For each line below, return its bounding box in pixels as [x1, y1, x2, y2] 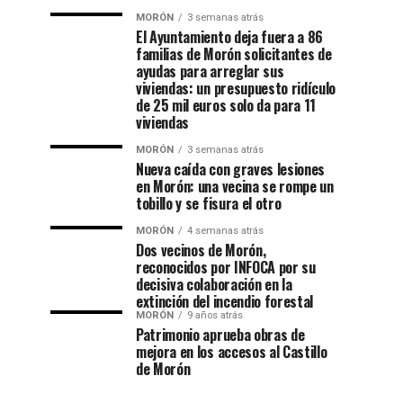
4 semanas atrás [187, 225, 264, 237]
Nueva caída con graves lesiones [136, 158, 326, 180]
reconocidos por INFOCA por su [136, 256, 316, 278]
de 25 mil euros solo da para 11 [136, 94, 317, 116]
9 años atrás [187, 309, 243, 321]
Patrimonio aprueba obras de [136, 324, 305, 345]
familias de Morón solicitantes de [136, 43, 332, 65]
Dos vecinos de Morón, [136, 239, 266, 261]
